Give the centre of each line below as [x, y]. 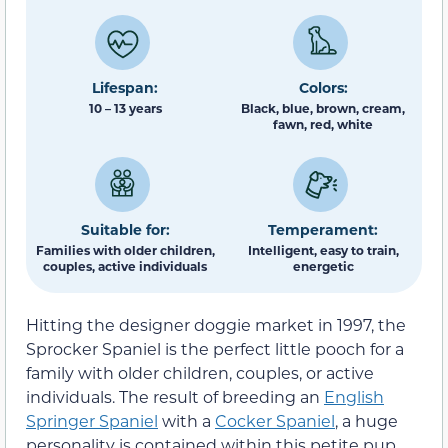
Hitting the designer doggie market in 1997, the [216, 325]
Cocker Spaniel [275, 421]
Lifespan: [125, 88]
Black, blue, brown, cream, [323, 108]
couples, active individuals [125, 265]
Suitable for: [125, 229]
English [354, 397]
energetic [323, 265]
